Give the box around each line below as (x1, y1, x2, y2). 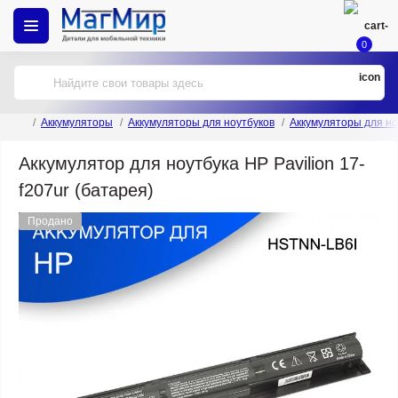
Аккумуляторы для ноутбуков (128, 116, 275, 129)
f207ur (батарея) (19, 180, 154, 200)
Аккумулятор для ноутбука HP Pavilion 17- (19, 154, 365, 173)
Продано (28, 215, 73, 227)
